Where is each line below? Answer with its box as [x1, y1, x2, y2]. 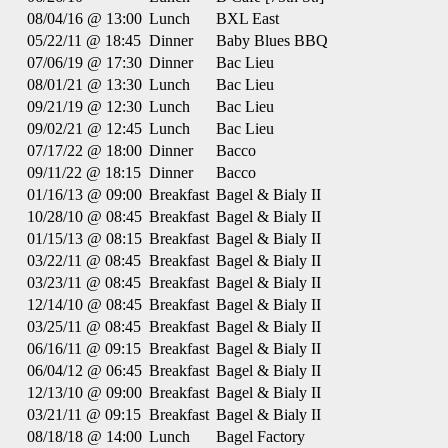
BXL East [216, 10, 279, 27]
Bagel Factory [216, 428, 305, 445]
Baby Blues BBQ [216, 32, 328, 49]
